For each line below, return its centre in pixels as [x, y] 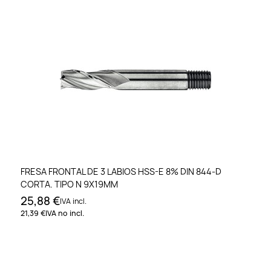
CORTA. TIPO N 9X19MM [69, 184]
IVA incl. [73, 201]
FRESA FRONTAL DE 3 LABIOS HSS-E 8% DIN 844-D [121, 171]
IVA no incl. [65, 213]
